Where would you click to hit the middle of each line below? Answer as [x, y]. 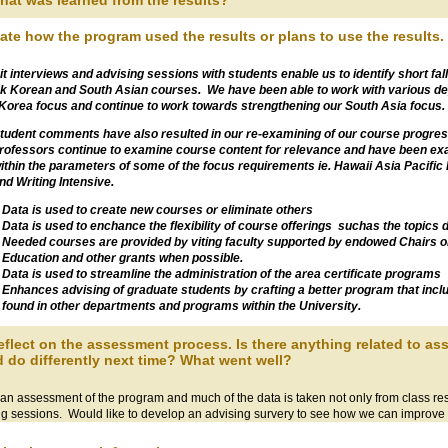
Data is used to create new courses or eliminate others [157, 210]
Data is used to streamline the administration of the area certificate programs [221, 274]
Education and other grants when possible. [122, 258]
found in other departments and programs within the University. [181, 306]
